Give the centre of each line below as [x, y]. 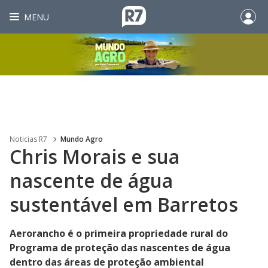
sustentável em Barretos [124, 204]
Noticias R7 [28, 139]
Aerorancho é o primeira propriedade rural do [119, 233]
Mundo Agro [82, 139]
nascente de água [91, 180]
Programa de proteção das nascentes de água [120, 248]
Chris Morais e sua [95, 156]
